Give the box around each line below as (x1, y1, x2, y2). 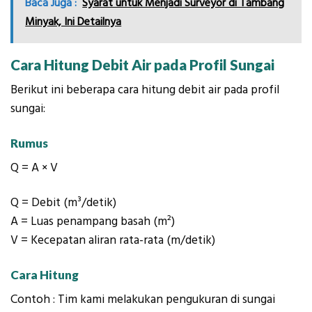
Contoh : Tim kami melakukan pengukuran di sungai (10, 290, 275, 308)
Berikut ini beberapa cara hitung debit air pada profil (10, 81, 279, 99)
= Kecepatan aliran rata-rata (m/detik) (18, 231, 215, 249)
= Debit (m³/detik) (19, 194, 116, 211)
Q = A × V (10, 159, 58, 177)
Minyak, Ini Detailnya (25, 14, 122, 30)
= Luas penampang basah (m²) (18, 212, 175, 230)
